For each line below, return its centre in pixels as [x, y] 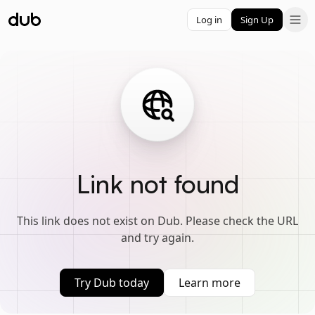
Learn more [210, 283]
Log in [209, 19]
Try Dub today [112, 283]
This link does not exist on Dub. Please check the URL [157, 221]
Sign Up [257, 19]
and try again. [157, 238]
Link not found [157, 184]
